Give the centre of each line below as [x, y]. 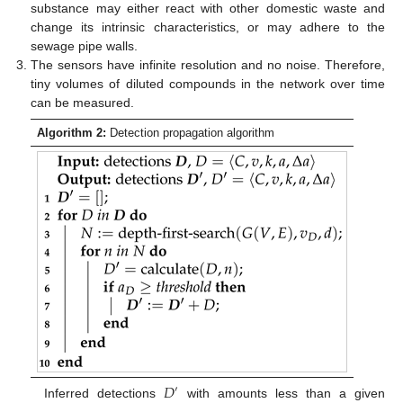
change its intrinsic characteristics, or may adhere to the [208, 27]
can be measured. [83, 102]
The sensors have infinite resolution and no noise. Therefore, [208, 64]
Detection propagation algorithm [191, 132]
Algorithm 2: [72, 132]
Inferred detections [103, 393]
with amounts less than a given [282, 393]
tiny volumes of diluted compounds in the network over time [208, 83]
